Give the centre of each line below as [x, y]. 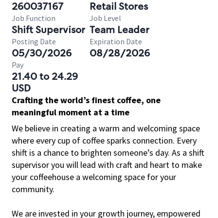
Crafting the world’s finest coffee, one [86, 100]
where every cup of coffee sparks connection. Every [104, 140]
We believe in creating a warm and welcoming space [106, 128]
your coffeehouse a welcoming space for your [94, 177]
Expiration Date [116, 41]
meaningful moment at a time [71, 112]
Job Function [34, 18]
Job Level [105, 18]
